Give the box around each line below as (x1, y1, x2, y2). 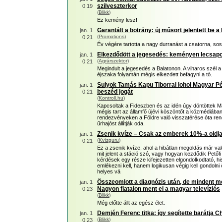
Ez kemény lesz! (97, 17, 137, 23)
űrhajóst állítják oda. (97, 120, 145, 126)
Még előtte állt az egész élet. (97, 200, 165, 206)
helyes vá (97, 168, 120, 174)
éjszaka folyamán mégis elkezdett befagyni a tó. (97, 71, 212, 77)
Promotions (99, 34, 124, 39)
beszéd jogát (97, 88, 133, 95)
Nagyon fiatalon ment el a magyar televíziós (97, 185, 220, 192)
